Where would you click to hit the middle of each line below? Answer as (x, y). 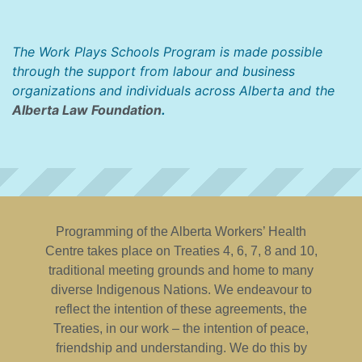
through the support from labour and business (154, 71)
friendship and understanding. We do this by (181, 348)
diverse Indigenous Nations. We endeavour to (181, 290)
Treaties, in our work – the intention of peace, (181, 328)
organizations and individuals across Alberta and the (173, 90)
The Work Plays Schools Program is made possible (167, 52)
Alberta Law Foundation (87, 110)
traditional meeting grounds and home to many (181, 270)
